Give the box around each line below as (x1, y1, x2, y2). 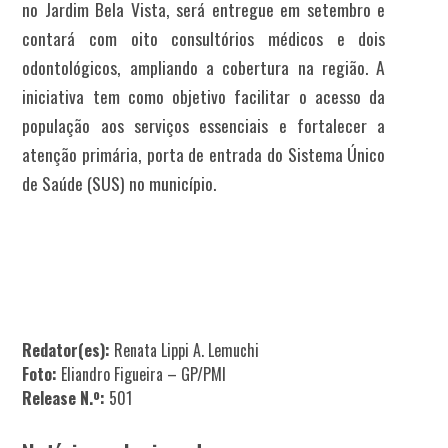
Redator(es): (22, 338, 111, 363)
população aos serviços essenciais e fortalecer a (22, 112, 386, 139)
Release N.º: (22, 386, 106, 411)
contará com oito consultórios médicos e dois (22, 25, 386, 52)
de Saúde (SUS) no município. (22, 170, 217, 197)
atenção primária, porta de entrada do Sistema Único (22, 141, 386, 168)
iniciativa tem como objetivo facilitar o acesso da (22, 83, 386, 110)
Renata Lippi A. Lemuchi (110, 338, 260, 363)
